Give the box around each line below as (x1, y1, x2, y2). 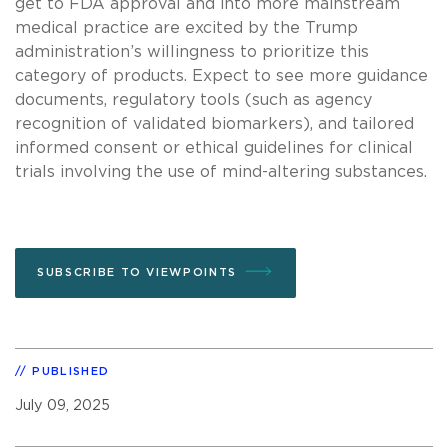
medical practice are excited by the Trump (15, 19, 358, 36)
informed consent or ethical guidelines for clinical (15, 139, 413, 156)
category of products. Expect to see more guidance (15, 67, 428, 84)
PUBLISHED (32, 365, 110, 377)
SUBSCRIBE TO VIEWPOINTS (37, 266, 237, 278)
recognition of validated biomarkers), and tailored (15, 115, 414, 132)
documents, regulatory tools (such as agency (15, 91, 372, 108)
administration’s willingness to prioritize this (15, 43, 369, 60)
